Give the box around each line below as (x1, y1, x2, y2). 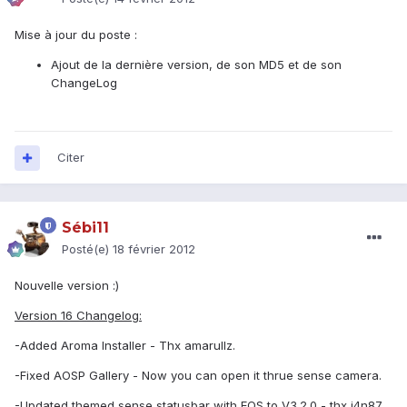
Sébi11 (62, 219, 109, 237)
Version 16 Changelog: (15, 308, 142, 323)
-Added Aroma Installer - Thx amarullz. (15, 338, 235, 353)
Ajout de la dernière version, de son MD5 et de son (51, 57, 342, 73)
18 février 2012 (113, 242, 195, 257)
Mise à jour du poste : (15, 27, 137, 43)
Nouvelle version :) (15, 278, 119, 293)
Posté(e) (62, 242, 113, 257)
